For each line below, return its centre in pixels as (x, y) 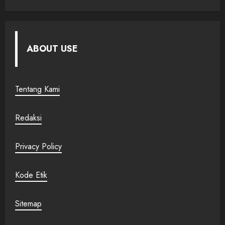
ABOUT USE (52, 48)
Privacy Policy (38, 147)
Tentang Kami (37, 89)
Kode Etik (31, 175)
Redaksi (28, 118)
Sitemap (28, 204)
